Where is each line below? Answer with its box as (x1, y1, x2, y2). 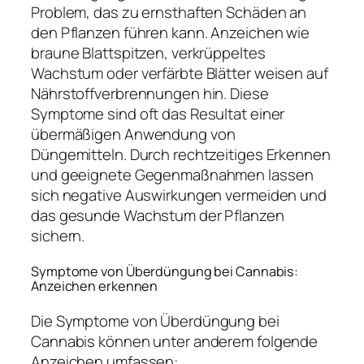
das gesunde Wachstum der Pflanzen (31, 205, 284, 227)
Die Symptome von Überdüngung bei (31, 310, 279, 331)
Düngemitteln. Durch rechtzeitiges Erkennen (31, 144, 331, 166)
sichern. (31, 225, 85, 247)
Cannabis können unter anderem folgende (31, 330, 318, 352)
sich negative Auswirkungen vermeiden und (31, 184, 327, 206)
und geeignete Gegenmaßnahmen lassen (31, 164, 314, 186)
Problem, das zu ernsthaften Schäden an (31, 2, 307, 24)
